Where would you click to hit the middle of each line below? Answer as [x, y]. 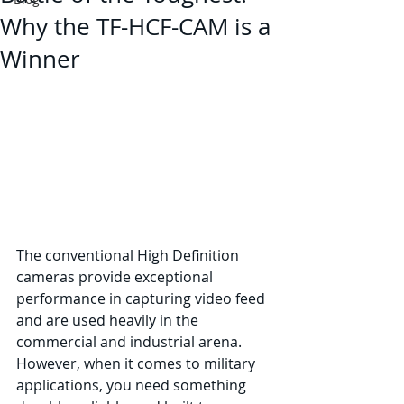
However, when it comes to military [138, 363]
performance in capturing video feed [142, 298]
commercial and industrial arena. [131, 341]
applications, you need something [133, 385]
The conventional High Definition [129, 255]
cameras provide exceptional [116, 276]
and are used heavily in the [109, 320]
